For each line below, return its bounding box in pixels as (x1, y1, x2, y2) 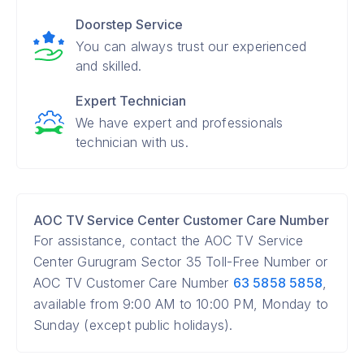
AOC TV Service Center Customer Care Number (33, 212, 329, 228)
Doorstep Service (76, 16, 183, 32)
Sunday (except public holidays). (33, 317, 233, 333)
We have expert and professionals (76, 115, 284, 131)
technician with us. (76, 134, 188, 150)
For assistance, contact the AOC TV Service (33, 232, 304, 249)
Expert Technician (76, 93, 186, 109)
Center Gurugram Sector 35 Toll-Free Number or (33, 253, 328, 270)
